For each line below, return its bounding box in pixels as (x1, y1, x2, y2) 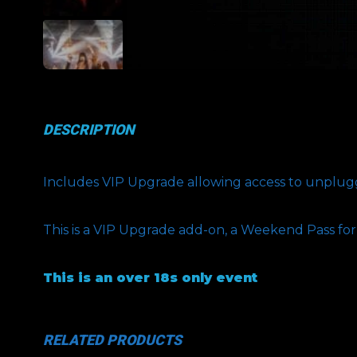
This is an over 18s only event (42, 270, 257, 286)
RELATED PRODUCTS (42, 331, 182, 349)
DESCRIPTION (42, 121, 135, 139)
